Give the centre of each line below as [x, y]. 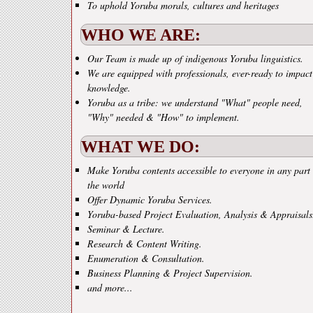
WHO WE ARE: [141, 35]
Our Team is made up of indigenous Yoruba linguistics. [195, 58]
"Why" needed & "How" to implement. [163, 117]
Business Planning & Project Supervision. [170, 273]
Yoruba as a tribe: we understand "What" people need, [195, 102]
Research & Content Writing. [145, 243]
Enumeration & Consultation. [146, 258]
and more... [110, 287]
